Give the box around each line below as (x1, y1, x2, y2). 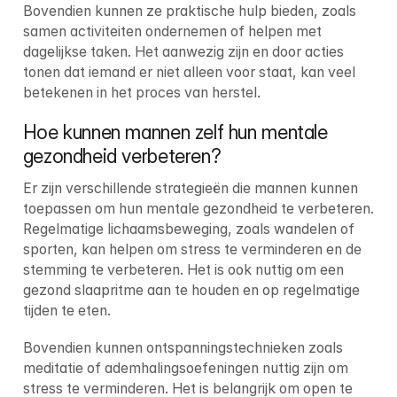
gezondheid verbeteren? (22, 144, 222, 167)
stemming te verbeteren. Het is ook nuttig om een (22, 261, 344, 278)
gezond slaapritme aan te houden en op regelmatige (22, 281, 360, 299)
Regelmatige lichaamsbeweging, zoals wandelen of (22, 220, 354, 237)
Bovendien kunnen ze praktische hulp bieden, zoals (22, 3, 356, 20)
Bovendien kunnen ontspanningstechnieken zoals (22, 339, 343, 356)
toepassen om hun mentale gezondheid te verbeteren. (22, 199, 374, 217)
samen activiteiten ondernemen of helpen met (22, 23, 322, 41)
